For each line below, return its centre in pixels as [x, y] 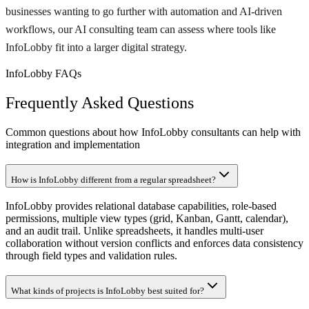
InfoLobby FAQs [43, 74]
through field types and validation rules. [91, 256]
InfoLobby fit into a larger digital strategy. [96, 48]
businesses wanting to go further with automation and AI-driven [144, 12]
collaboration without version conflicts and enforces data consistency [154, 243]
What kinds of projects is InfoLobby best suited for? [108, 291]
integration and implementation [73, 145]
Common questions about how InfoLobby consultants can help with [153, 132]
